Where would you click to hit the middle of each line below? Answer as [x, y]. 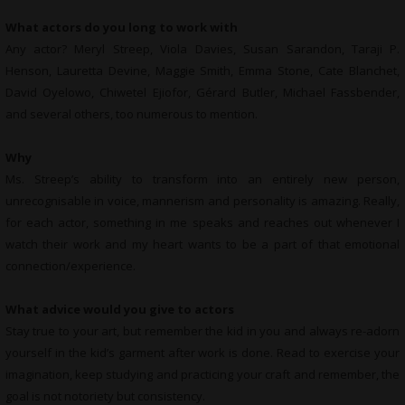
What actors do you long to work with [121, 28]
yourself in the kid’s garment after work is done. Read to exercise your [202, 353]
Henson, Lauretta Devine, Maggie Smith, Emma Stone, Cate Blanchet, [202, 71]
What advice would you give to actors [119, 310]
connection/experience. [70, 266]
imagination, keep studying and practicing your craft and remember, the [202, 375]
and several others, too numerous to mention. [131, 114]
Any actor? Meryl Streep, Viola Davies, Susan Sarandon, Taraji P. [202, 49]
